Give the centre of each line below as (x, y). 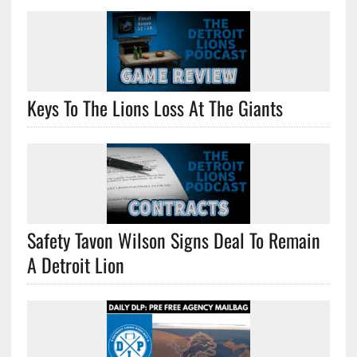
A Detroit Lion (75, 264)
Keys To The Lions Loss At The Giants (155, 107)
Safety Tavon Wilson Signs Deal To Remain (173, 239)
